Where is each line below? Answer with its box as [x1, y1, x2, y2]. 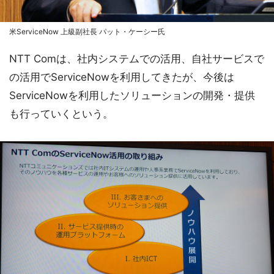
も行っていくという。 [9, 107, 113, 120]
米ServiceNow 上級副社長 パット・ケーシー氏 [9, 26, 165, 36]
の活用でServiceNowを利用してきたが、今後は [9, 70, 234, 83]
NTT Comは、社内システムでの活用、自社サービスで [9, 52, 264, 65]
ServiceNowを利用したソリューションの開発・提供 [9, 89, 255, 102]
